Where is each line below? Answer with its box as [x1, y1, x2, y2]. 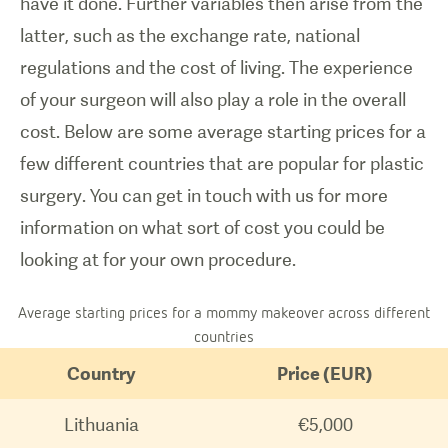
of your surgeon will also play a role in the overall [20, 89, 406, 110]
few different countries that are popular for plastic [20, 153, 424, 174]
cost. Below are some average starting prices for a [20, 121, 426, 142]
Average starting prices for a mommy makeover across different [18, 302, 430, 322]
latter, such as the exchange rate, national [20, 25, 360, 46]
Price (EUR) [277, 363, 373, 384]
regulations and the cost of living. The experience [20, 57, 413, 78]
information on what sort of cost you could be [20, 217, 385, 238]
